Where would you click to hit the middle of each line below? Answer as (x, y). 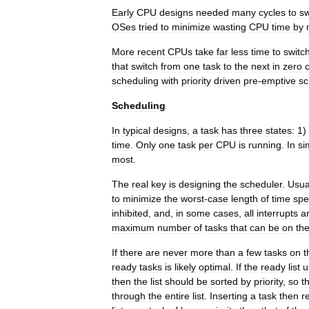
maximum (133, 228)
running (265, 145)
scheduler (261, 184)
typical (137, 130)
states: (280, 130)
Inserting (229, 296)
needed (212, 12)
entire (177, 296)
